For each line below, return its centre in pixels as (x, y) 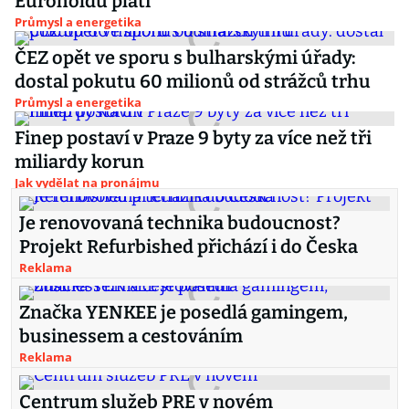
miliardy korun (79, 162)
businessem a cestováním (131, 336)
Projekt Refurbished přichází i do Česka (189, 246)
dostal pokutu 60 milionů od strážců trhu (193, 81)
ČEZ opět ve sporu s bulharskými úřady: (185, 58)
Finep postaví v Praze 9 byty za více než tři (193, 138)
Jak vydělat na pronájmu (87, 183)
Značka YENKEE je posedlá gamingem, (184, 312)
